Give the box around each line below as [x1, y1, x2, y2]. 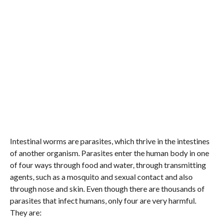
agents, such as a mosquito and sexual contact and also [9, 172, 193, 181]
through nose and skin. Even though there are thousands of [9, 184, 205, 193]
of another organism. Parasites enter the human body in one [9, 148, 209, 158]
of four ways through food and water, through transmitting [9, 160, 206, 169]
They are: [9, 208, 42, 217]
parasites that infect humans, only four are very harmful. [9, 196, 196, 205]
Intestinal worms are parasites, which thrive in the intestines [9, 136, 210, 146]
